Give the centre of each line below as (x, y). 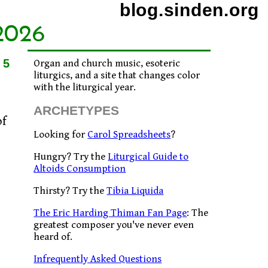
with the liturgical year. (85, 87)
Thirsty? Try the (70, 191)
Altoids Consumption (80, 169)
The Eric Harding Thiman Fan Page (110, 213)
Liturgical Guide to (148, 157)
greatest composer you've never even (114, 225)
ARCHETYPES (77, 111)
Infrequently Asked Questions (98, 259)
